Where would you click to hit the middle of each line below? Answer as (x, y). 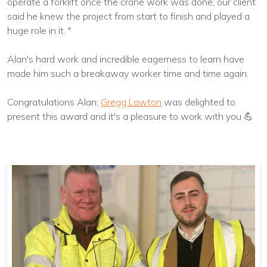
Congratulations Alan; (53, 102)
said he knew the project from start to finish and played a (128, 16)
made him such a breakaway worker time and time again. (128, 73)
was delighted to (200, 102)
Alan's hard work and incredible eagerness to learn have (126, 59)
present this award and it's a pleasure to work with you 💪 (130, 116)
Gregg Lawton (131, 102)
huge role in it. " (39, 30)
